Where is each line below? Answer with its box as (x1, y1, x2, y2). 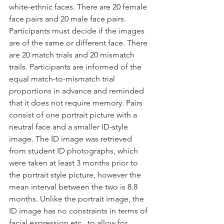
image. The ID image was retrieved (9, 134, 134, 143)
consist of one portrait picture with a (9, 110, 139, 119)
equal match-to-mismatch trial (9, 74, 117, 83)
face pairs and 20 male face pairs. (9, 14, 128, 23)
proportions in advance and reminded (9, 86, 146, 95)
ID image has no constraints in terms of (9, 206, 149, 215)
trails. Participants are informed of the (9, 62, 143, 71)
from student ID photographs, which (9, 146, 140, 155)
